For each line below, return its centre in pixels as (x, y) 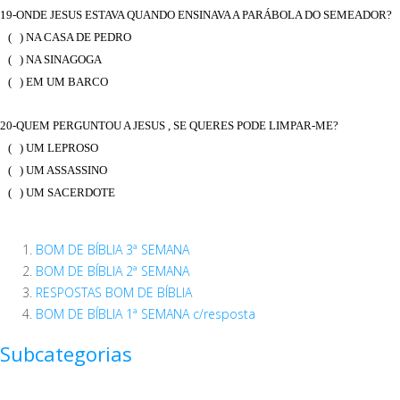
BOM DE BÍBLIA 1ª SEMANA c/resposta (146, 314)
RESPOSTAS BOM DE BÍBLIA (114, 293)
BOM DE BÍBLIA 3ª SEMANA (112, 250)
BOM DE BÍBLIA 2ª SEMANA (112, 271)
